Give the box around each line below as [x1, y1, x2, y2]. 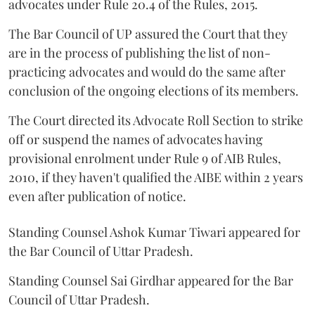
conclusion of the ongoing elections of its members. [8, 82, 299, 99]
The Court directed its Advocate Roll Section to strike [8, 112, 303, 129]
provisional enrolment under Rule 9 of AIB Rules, [8, 150, 281, 167]
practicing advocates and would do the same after [8, 63, 285, 80]
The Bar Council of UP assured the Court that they [8, 25, 288, 42]
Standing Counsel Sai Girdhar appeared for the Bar [8, 272, 293, 289]
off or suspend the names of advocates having [8, 131, 263, 148]
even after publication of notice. [8, 188, 186, 205]
